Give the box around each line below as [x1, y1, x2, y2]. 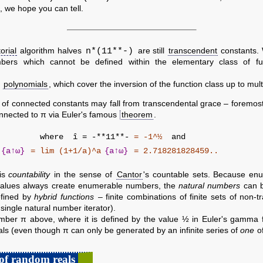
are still [135, 46, 167, 55]
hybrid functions [34, 193, 95, 201]
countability [8, 170, 50, 179]
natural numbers [178, 181, 241, 190]
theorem [122, 110, 153, 119]
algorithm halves [17, 46, 84, 55]
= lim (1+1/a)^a [31, 147, 106, 156]
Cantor [116, 170, 142, 179]
